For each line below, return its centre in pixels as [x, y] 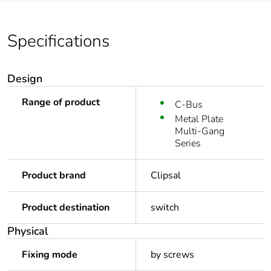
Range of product [61, 103]
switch [165, 208]
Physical [28, 231]
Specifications [58, 41]
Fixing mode [50, 255]
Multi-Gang [200, 132]
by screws [172, 255]
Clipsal [166, 176]
